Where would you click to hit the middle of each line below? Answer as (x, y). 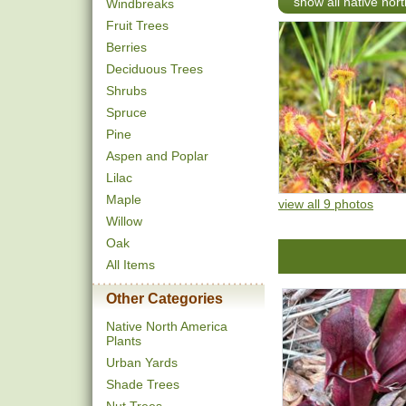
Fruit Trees (137, 25)
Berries (126, 47)
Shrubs (126, 91)
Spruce (126, 112)
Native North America (167, 326)
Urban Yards (142, 362)
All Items (130, 265)
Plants (124, 341)
